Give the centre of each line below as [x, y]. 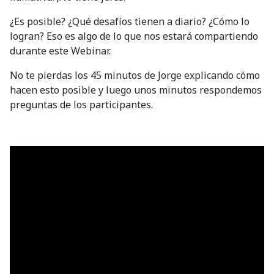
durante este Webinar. [60, 50]
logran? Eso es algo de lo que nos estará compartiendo [134, 36]
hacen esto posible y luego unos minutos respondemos [136, 90]
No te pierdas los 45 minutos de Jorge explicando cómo [135, 75]
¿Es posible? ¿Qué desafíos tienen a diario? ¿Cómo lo [130, 21]
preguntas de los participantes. [83, 104]
